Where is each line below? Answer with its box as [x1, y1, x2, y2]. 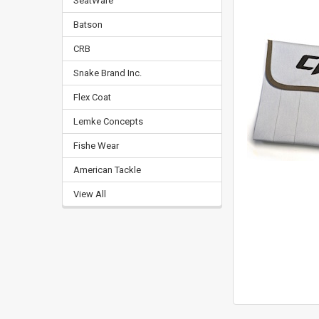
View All [73, 189, 106, 200]
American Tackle [73, 164, 141, 176]
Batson [73, 19, 103, 31]
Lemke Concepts [73, 116, 143, 127]
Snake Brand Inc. [73, 68, 142, 79]
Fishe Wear [73, 140, 119, 152]
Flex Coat [73, 92, 111, 103]
